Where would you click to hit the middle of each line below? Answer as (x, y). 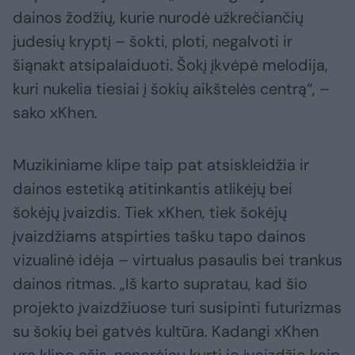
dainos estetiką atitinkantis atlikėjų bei (153, 189)
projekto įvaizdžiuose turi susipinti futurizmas (177, 308)
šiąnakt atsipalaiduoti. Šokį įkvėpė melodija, (170, 65)
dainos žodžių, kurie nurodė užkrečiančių (158, 18)
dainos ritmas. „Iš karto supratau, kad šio (160, 284)
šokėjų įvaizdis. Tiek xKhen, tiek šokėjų (150, 213)
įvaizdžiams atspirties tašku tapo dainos (159, 237)
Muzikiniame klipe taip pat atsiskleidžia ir (161, 165)
